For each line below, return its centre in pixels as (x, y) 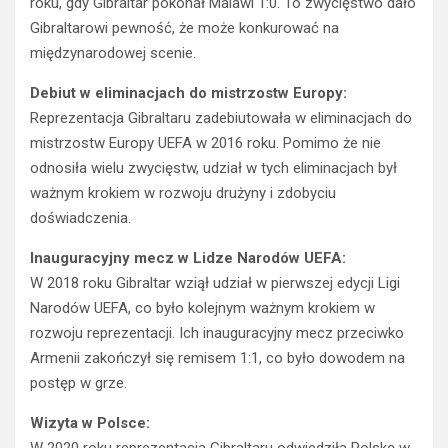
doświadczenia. (80, 218)
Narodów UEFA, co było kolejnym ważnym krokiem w (202, 308)
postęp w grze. (78, 383)
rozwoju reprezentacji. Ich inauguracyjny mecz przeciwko (217, 333)
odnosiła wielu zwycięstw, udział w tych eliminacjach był (213, 168)
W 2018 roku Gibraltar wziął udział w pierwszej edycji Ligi (215, 283)
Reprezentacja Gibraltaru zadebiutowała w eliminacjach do (221, 118)
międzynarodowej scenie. (113, 53)
